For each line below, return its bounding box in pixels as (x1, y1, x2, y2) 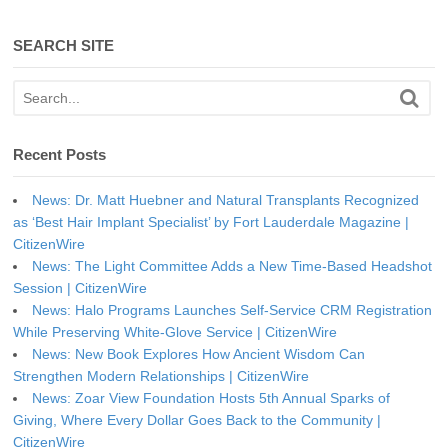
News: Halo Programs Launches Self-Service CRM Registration (32, 301, 432, 318)
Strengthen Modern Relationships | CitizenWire (13, 367, 309, 384)
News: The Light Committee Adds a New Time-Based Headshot (32, 257, 432, 274)
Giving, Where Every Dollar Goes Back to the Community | (13, 411, 381, 428)
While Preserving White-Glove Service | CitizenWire (13, 323, 337, 340)
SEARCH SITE (13, 36, 114, 54)
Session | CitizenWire (13, 279, 147, 296)
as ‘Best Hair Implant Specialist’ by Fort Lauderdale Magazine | (13, 213, 409, 230)
